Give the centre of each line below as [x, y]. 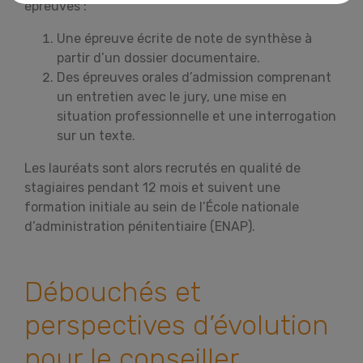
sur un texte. [96, 135]
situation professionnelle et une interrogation [196, 116]
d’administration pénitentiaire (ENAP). [140, 226]
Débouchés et [113, 292]
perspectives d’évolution [177, 325]
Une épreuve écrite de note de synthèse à [184, 38]
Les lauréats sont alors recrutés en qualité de [162, 168]
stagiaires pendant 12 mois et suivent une [152, 187]
